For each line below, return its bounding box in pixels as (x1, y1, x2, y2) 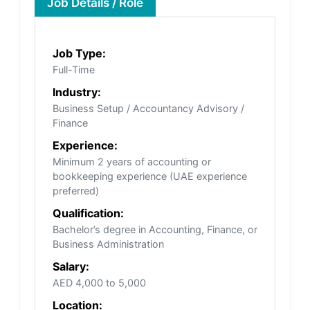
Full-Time (53, 63, 95, 75)
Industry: (53, 84, 101, 99)
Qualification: (53, 206, 124, 220)
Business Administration (53, 237, 164, 250)
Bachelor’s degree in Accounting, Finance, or (53, 223, 257, 235)
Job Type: (53, 46, 106, 60)
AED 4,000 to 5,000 (53, 276, 146, 289)
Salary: (53, 259, 89, 273)
